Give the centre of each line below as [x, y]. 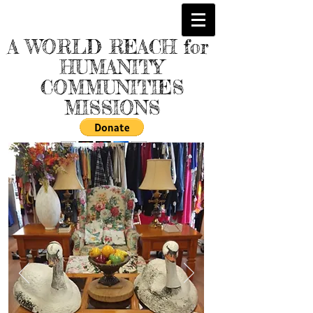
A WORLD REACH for [112, 47]
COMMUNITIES [112, 88]
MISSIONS [112, 108]
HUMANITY [112, 67]
